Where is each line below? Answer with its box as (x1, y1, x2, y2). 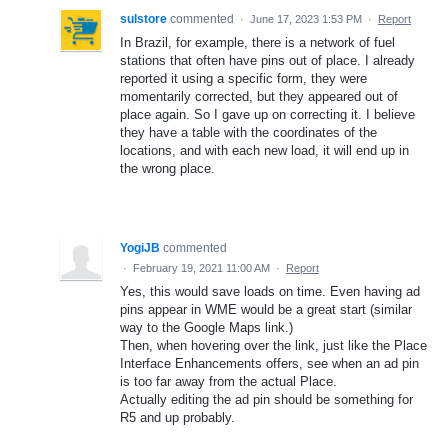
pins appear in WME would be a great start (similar (120, 301, 412, 317)
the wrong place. (120, 160, 215, 176)
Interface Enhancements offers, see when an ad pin (120, 355, 419, 371)
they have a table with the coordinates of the (120, 124, 377, 140)
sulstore (120, 11, 167, 26)
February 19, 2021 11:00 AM (133, 261, 270, 274)
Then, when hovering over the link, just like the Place (120, 337, 427, 353)
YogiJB (120, 240, 160, 255)
